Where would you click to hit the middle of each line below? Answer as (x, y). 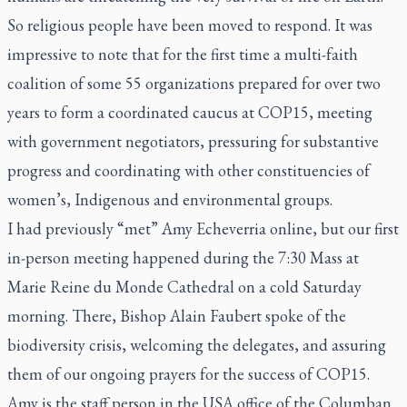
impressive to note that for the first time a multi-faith (183, 54)
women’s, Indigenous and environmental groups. (170, 199)
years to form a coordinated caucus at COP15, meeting (190, 112)
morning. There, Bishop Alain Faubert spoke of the (177, 316)
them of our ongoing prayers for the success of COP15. (189, 374)
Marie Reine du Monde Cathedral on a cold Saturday (184, 287)
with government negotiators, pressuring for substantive (193, 141)
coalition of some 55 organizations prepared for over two (194, 83)
